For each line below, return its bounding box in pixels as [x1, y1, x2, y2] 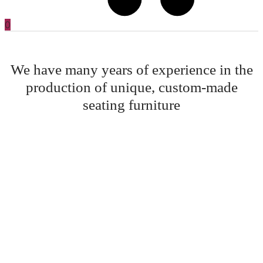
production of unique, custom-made [25, 79, 238, 96]
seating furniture [83, 97, 180, 113]
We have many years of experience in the [10, 62, 253, 78]
